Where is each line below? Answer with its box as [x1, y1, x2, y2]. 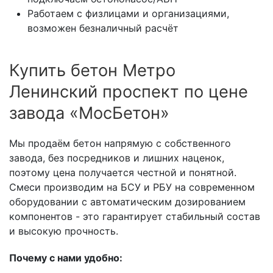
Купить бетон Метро [9, 60, 175, 81]
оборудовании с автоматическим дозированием [9, 196, 246, 208]
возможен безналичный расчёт [27, 22, 179, 35]
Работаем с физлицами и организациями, [27, 7, 229, 20]
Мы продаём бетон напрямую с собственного [9, 137, 231, 150]
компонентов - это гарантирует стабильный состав [9, 210, 260, 223]
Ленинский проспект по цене [9, 82, 248, 102]
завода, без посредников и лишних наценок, [9, 152, 224, 165]
